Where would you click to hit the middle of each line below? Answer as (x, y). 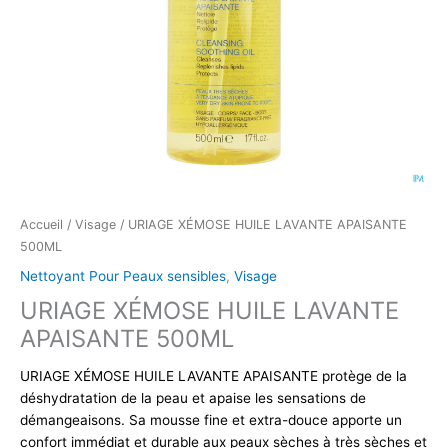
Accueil (41, 224)
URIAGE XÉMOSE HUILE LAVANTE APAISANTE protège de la (213, 375)
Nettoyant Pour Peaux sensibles (123, 276)
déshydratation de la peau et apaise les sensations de (193, 397)
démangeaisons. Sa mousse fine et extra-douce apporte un (211, 419)
